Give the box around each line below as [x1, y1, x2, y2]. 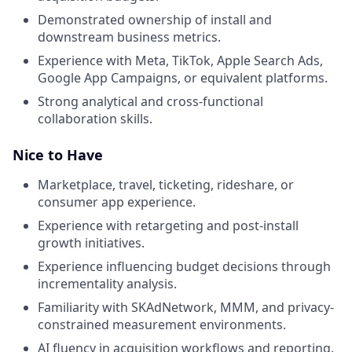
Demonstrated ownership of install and [38, 11, 272, 28]
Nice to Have [13, 145, 103, 164]
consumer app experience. [38, 193, 196, 211]
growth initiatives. [38, 234, 145, 251]
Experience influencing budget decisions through [38, 258, 331, 275]
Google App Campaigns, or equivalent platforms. [38, 69, 328, 86]
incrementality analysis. [38, 275, 177, 292]
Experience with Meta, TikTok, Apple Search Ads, [38, 52, 323, 69]
